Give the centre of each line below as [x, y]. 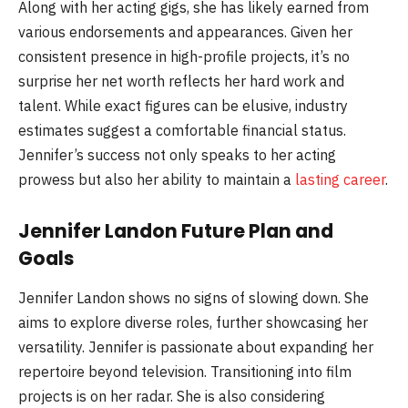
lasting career [338, 180]
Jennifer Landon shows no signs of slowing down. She [194, 298]
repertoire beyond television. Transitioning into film [185, 372]
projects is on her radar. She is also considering [172, 397]
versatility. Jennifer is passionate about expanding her [196, 347]
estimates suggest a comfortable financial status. [182, 131]
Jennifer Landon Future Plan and [176, 230]
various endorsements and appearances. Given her [185, 32]
